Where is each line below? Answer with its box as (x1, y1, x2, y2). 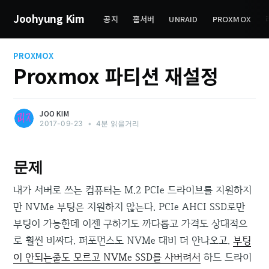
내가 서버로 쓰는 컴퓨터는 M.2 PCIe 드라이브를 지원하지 (13, 183, 252, 196)
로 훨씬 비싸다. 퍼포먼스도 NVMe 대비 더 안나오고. (13, 233, 234, 247)
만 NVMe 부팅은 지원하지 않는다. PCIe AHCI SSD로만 (13, 199, 246, 213)
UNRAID (169, 13, 198, 25)
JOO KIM (40, 107, 69, 118)
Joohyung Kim (13, 11, 85, 26)
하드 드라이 (201, 250, 252, 264)
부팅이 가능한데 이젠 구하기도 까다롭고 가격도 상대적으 (13, 216, 248, 230)
